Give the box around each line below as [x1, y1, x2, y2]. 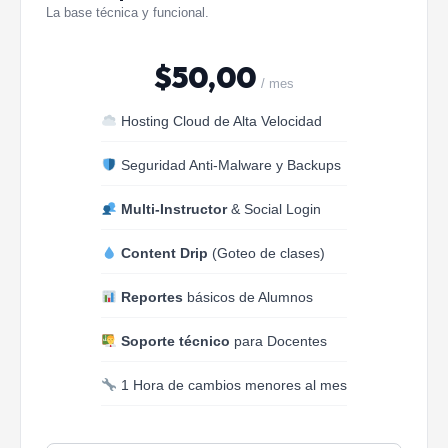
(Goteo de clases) [207, 245, 325, 262]
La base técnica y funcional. [46, 5, 209, 21]
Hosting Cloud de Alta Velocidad [116, 113, 322, 130]
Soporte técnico [120, 333, 230, 350]
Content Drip [120, 245, 208, 262]
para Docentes [229, 333, 327, 350]
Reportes [120, 289, 183, 306]
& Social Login [226, 201, 321, 218]
